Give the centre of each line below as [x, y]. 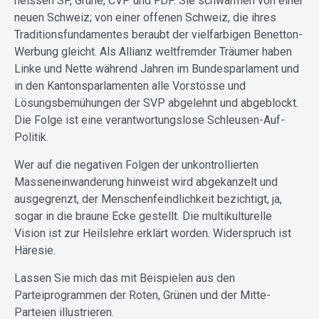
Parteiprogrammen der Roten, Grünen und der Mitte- [142, 296]
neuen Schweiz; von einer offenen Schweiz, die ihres [145, 18]
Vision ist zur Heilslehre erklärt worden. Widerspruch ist [153, 234]
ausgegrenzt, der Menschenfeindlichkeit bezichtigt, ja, [148, 199]
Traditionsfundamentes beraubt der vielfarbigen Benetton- [158, 35]
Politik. [31, 137]
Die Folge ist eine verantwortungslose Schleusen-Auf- [150, 120]
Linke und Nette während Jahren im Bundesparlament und [157, 69]
